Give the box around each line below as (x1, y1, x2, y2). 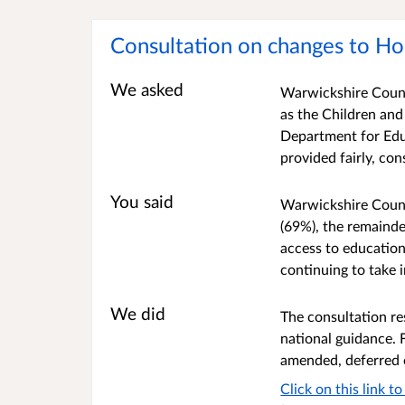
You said (110, 192, 174, 212)
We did (110, 304, 165, 325)
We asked (110, 80, 184, 100)
